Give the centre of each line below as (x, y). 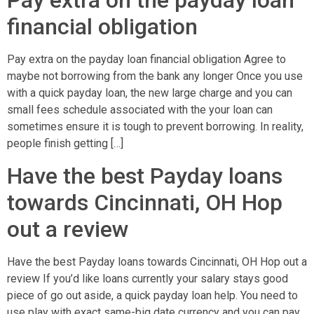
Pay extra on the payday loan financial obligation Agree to (146, 60)
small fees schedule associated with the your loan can (140, 110)
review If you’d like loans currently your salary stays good (148, 278)
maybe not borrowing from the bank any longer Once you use (155, 76)
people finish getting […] (65, 144)
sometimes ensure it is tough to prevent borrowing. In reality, (155, 127)
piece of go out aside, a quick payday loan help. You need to (152, 295)
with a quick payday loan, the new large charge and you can (150, 93)
